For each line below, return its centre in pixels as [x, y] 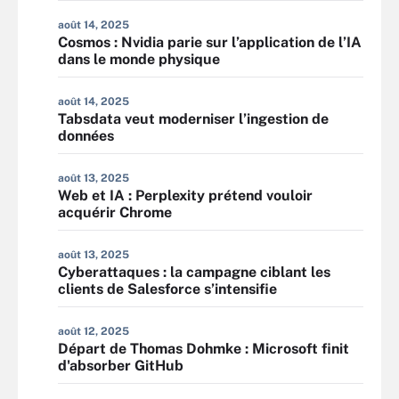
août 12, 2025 [94, 331]
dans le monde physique [139, 59]
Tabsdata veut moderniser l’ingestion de [193, 119]
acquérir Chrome [115, 212]
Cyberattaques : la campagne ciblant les [194, 272]
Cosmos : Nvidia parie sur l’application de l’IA [210, 42]
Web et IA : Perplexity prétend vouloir [185, 195]
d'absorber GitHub [121, 366]
